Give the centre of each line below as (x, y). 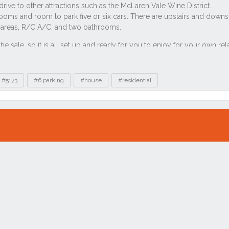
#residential (135, 80)
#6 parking (49, 80)
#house (91, 80)
